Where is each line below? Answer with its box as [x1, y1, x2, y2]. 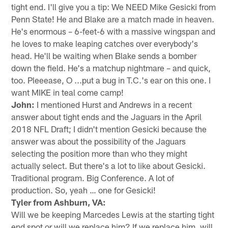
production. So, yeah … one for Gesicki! [11, 184, 156, 195]
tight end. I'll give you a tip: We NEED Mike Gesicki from [11, 1, 216, 12]
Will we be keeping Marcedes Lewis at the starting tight [11, 209, 215, 219]
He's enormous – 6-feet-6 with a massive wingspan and [11, 25, 216, 36]
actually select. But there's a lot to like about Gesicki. [11, 160, 206, 170]
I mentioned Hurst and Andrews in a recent [35, 99, 192, 109]
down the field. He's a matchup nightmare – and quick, [11, 62, 211, 73]
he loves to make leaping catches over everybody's [11, 38, 198, 48]
